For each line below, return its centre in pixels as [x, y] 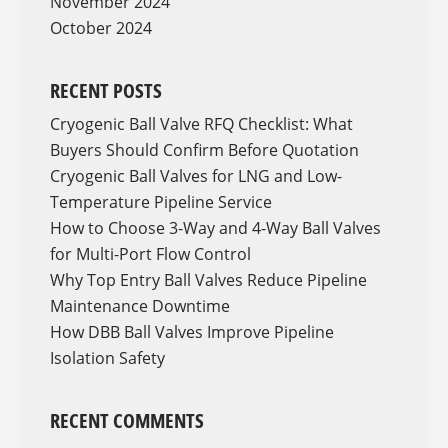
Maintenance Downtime [140, 305]
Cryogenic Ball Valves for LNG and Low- [196, 175]
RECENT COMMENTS [127, 420]
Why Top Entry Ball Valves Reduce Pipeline [208, 279]
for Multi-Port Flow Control [150, 253]
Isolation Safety [107, 357]
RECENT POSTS [106, 90]
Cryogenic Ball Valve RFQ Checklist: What [201, 123]
